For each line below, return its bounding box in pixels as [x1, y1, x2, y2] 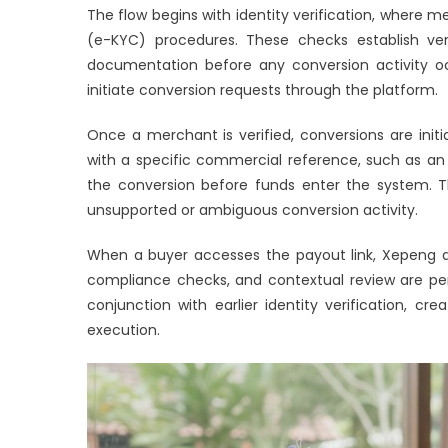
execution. [87, 319, 160, 340]
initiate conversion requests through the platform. [87, 79, 438, 100]
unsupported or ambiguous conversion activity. [87, 199, 418, 220]
